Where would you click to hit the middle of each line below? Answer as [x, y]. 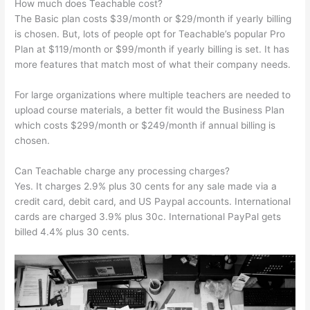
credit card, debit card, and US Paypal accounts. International [153, 202]
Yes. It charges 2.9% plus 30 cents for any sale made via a [146, 186]
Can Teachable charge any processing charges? [122, 171]
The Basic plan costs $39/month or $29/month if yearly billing [153, 19]
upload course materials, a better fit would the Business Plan [150, 110]
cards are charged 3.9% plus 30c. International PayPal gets [148, 217]
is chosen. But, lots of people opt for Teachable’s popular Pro [150, 34]
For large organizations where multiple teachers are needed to [153, 95]
